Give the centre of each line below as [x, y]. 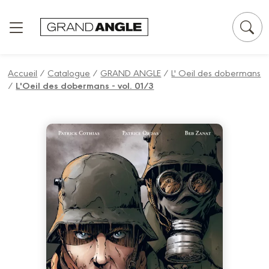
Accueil [23, 72]
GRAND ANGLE [131, 72]
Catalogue [69, 72]
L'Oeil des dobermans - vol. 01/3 [85, 85]
